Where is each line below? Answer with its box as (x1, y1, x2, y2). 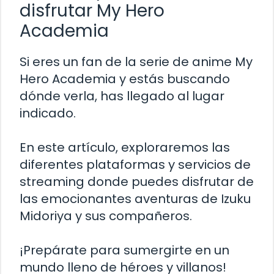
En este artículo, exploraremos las (20, 138, 230, 156)
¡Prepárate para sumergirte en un (20, 241, 229, 259)
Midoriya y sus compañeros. (20, 207, 192, 224)
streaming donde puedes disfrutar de (20, 172, 254, 190)
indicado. (20, 104, 76, 122)
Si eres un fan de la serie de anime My (20, 53, 253, 70)
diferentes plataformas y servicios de (20, 155, 251, 173)
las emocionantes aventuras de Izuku (20, 190, 251, 207)
